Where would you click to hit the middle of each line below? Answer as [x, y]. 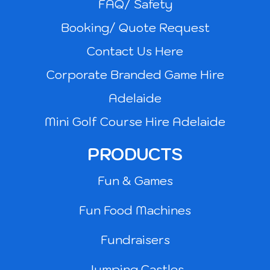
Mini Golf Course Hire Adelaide [135, 122]
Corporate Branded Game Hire [135, 75]
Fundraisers [135, 240]
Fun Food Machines [135, 210]
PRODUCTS [135, 154]
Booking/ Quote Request [135, 28]
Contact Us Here [135, 51]
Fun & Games [135, 181]
